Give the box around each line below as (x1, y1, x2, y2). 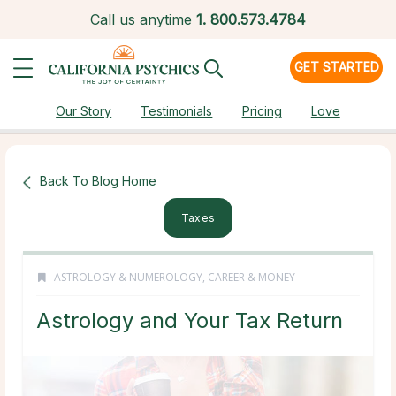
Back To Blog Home (40, 172, 156, 188)
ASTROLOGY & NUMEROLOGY (54, 270, 202, 286)
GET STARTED (293, 59, 379, 74)
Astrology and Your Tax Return (36, 308, 343, 334)
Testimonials (141, 103, 213, 118)
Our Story (56, 103, 112, 118)
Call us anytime (90, 11, 192, 28)
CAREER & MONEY (208, 270, 295, 286)
